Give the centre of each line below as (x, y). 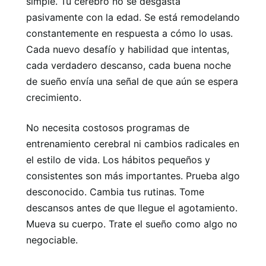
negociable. (52, 240)
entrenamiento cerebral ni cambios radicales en (133, 143)
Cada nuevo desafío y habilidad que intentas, (128, 49)
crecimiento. (54, 97)
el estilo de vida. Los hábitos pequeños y (118, 159)
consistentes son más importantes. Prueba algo (133, 175)
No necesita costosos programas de (108, 127)
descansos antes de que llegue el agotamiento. (132, 208)
